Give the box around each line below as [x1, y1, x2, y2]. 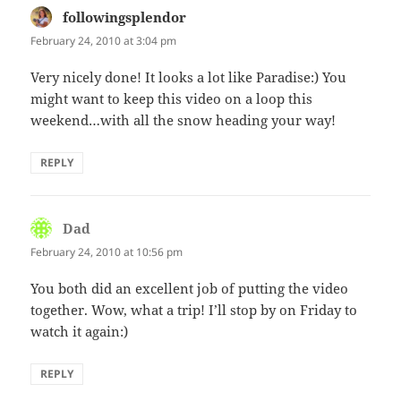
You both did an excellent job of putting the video [30, 279, 349, 298]
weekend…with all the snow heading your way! [30, 110, 337, 129]
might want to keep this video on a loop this [30, 89, 313, 107]
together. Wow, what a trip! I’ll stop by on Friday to [30, 301, 358, 320]
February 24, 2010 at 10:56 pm [30, 243, 183, 260]
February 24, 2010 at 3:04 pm [30, 32, 177, 48]
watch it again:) [30, 322, 129, 341]
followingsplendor [63, 7, 187, 26]
